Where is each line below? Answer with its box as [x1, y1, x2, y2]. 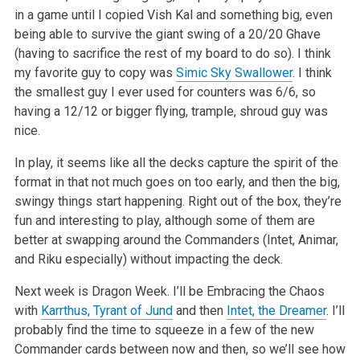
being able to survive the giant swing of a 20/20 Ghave [14, 26, 321, 42]
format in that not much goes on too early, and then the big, [14, 174, 340, 190]
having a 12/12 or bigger [14, 103, 152, 119]
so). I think [269, 45, 331, 61]
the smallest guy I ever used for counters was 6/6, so [14, 84, 316, 100]
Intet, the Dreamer [226, 302, 326, 318]
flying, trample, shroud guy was [151, 103, 328, 119]
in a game [14, 6, 68, 22]
